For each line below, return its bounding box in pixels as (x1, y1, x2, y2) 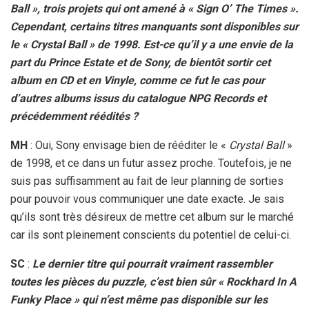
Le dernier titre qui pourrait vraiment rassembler (32, 257, 272, 271)
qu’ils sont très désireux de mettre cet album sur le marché (10, 210, 294, 224)
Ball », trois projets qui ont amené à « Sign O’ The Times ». (10, 2, 299, 16)
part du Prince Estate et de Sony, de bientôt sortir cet (10, 56, 270, 70)
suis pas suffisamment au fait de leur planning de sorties (10, 175, 283, 188)
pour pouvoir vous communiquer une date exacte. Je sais (10, 192, 284, 206)
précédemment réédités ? (10, 110, 138, 123)
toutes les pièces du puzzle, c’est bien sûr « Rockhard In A (10, 275, 297, 289)
